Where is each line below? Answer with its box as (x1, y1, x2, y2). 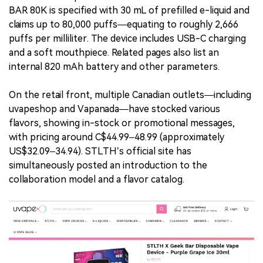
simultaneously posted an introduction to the (9, 160, 207, 171)
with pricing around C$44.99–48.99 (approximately (9, 131, 224, 143)
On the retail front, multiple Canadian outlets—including (9, 89, 251, 101)
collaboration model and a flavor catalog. (9, 174, 184, 186)
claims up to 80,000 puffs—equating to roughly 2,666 (9, 19, 238, 31)
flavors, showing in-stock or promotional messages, (9, 117, 235, 129)
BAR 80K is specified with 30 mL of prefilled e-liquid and (9, 5, 249, 16)
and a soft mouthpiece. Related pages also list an (9, 47, 219, 59)
